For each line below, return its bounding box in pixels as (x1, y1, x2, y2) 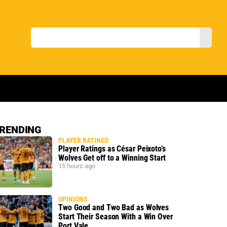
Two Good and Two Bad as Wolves (58, 202, 169, 212)
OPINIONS (58, 195, 88, 203)
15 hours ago (58, 162, 96, 170)
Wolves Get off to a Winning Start (58, 153, 166, 163)
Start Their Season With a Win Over (58, 211, 173, 221)
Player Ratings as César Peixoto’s (58, 143, 166, 154)
